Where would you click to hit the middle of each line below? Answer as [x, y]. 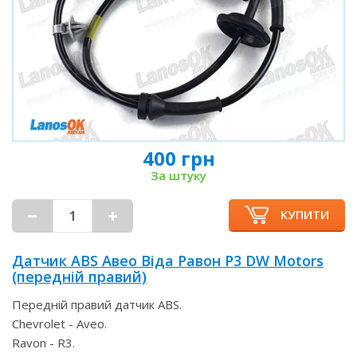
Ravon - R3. [43, 342]
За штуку [178, 175]
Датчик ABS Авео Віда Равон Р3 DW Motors [168, 260]
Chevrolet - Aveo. [59, 323]
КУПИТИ [305, 214]
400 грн [178, 158]
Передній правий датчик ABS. [97, 304]
